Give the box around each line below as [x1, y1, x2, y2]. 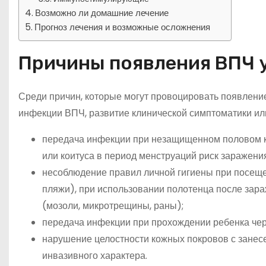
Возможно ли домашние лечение [35, 6, 169, 19]
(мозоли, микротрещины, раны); [42, 198, 183, 213]
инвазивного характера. [42, 248, 147, 262]
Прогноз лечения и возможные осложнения [34, 20, 211, 33]
